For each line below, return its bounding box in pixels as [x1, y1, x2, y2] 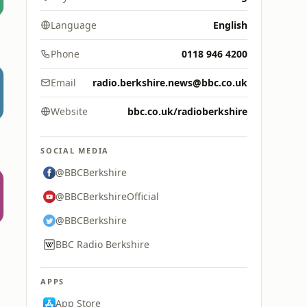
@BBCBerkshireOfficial [56, 190, 159, 203]
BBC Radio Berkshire [56, 238, 149, 251]
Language [51, 19, 97, 32]
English [213, 19, 247, 32]
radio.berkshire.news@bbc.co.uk [93, 76, 247, 89]
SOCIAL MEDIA [40, 145, 110, 156]
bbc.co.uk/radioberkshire [127, 105, 247, 118]
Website [51, 105, 88, 118]
